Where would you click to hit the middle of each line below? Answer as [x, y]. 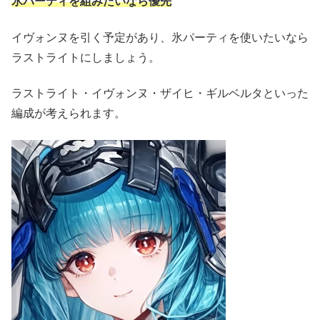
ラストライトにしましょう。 [86, 57]
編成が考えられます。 [69, 114]
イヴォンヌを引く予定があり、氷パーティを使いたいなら [160, 37]
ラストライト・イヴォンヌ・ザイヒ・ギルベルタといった [160, 94]
